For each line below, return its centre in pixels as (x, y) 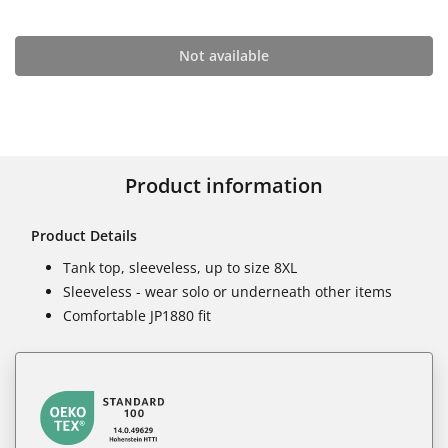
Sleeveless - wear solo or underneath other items (227, 291)
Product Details (84, 235)
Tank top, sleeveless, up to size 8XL (180, 267)
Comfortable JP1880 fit (137, 315)
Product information (224, 185)
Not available (224, 55)
